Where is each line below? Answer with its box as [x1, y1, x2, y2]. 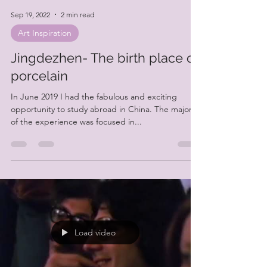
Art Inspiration [18, 66, 72, 76]
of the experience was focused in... [11, 154, 142, 165]
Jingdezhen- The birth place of [11, 88, 198, 104]
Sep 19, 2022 [11, 48, 50, 57]
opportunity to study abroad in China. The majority [11, 142, 200, 153]
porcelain [11, 106, 68, 122]
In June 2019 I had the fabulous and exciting [11, 129, 177, 140]
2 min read [61, 48, 94, 57]
